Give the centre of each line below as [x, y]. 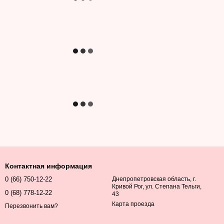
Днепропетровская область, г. [154, 179]
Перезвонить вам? [31, 206]
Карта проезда [133, 204]
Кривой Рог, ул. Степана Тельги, [157, 186]
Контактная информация [48, 166]
